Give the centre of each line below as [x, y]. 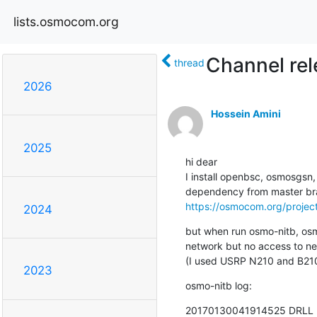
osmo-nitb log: [218, 285]
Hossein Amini [246, 113]
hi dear [201, 161]
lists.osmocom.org [66, 21]
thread [189, 62]
